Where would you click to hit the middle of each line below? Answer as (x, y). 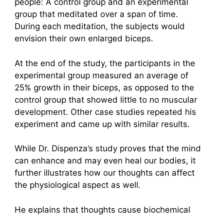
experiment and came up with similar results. (103, 124)
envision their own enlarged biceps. (85, 38)
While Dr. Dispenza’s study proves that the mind (108, 148)
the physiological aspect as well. (79, 185)
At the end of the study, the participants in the (105, 63)
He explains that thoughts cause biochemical (102, 209)
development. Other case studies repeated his (105, 112)
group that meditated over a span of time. (96, 14)
